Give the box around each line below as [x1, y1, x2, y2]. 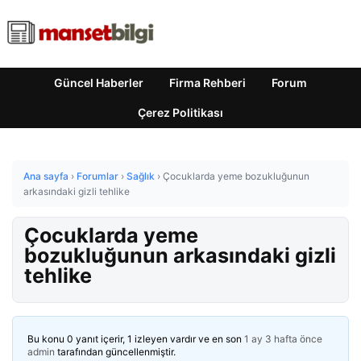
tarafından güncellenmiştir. [55, 346, 176, 358]
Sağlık [127, 170, 155, 182]
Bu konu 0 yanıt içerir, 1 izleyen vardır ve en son [27, 333, 244, 345]
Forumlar [77, 170, 118, 182]
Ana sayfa [23, 170, 68, 182]
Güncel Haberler [54, 76, 143, 89]
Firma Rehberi [169, 76, 246, 89]
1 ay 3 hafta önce [244, 333, 322, 345]
